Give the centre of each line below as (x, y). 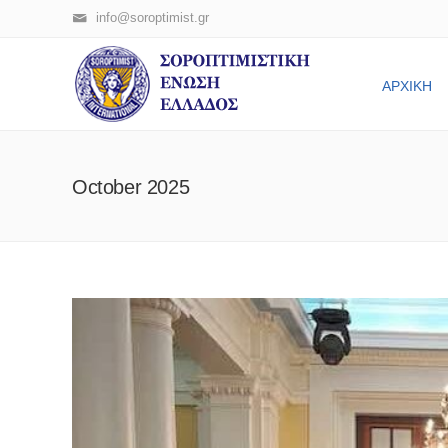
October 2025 (131, 187)
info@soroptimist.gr (152, 17)
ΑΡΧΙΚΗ (407, 86)
